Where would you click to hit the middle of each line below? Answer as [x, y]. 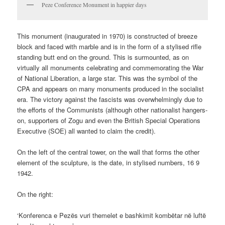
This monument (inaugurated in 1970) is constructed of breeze [107, 36]
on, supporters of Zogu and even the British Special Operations [109, 120]
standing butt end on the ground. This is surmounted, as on [103, 57]
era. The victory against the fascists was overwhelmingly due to [110, 99]
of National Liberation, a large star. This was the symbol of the [107, 78]
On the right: [35, 194]
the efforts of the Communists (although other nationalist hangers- [113, 109]
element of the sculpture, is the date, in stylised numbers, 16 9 [108, 163]
